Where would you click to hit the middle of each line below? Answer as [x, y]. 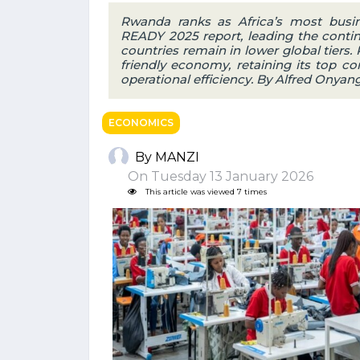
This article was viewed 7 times [205, 192]
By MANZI [167, 157]
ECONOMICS [141, 123]
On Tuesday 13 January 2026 [214, 176]
